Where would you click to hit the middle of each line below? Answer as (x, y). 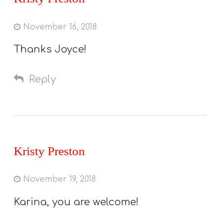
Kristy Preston (50, 151)
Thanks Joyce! (50, 50)
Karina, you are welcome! (76, 202)
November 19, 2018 (58, 179)
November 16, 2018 (59, 27)
